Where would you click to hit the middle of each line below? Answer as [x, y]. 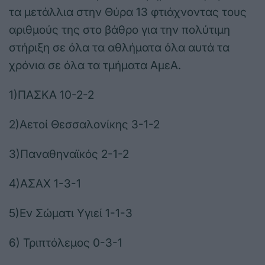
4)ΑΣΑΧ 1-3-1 [45, 184]
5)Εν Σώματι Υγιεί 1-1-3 [71, 214]
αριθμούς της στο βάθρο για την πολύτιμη [119, 30]
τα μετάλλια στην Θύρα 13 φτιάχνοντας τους [128, 12]
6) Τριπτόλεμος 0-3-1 [66, 243]
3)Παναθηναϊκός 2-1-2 [69, 154]
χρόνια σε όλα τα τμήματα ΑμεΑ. [95, 66]
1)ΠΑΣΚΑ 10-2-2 [51, 95]
